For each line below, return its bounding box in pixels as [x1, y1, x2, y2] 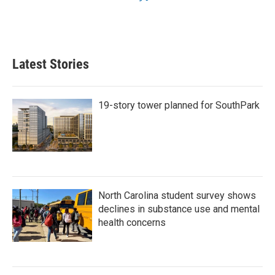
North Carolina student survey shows [98, 190, 256, 202]
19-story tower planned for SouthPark [98, 99, 260, 112]
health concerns [98, 217, 166, 229]
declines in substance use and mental [98, 203, 260, 215]
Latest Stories [12, 56, 89, 72]
